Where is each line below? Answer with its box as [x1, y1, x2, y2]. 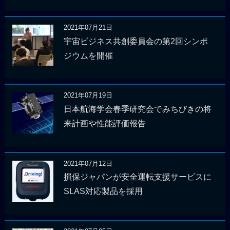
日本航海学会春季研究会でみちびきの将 [63, 104, 212, 113]
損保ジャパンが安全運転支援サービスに [63, 172, 212, 182]
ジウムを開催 [63, 51, 113, 60]
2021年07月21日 [63, 24, 112, 32]
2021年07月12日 [63, 159, 112, 167]
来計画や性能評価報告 [63, 119, 146, 128]
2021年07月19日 [63, 91, 112, 100]
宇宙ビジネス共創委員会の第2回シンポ [63, 36, 208, 46]
